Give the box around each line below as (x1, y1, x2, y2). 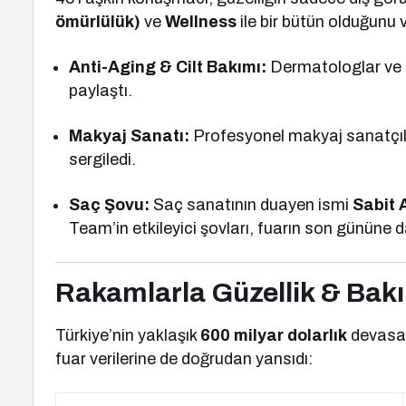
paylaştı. (69, 82, 132, 100)
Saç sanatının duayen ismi (150, 196, 353, 214)
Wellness (165, 13, 237, 31)
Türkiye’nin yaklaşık (55, 326, 201, 344)
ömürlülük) (55, 13, 140, 31)
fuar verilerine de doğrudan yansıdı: (55, 350, 314, 368)
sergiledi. (69, 150, 136, 169)
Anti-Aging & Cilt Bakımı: (69, 58, 267, 76)
